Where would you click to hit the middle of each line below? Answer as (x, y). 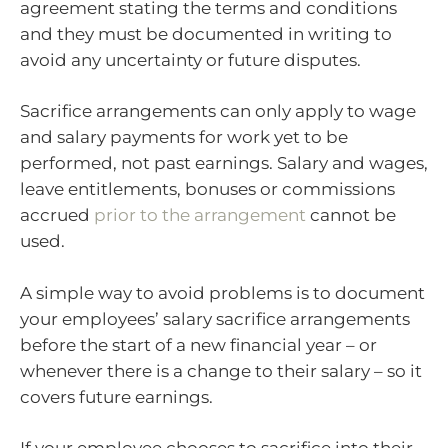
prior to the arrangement (200, 215)
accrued (57, 215)
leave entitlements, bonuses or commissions (207, 189)
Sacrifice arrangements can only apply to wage (218, 111)
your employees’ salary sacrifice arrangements (215, 318)
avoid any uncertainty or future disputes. (190, 59)
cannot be (351, 215)
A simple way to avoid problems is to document (222, 292)
